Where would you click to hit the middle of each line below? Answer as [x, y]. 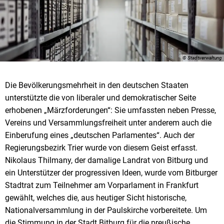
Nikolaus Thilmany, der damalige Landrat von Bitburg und [106, 160]
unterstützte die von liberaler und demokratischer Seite [100, 97]
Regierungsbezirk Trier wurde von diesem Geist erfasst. [101, 147]
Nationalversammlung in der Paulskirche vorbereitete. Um [106, 210]
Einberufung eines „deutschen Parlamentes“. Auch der [100, 135]
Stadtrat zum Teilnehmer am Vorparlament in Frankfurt [102, 185]
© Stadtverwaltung [202, 57]
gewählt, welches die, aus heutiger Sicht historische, [96, 197]
